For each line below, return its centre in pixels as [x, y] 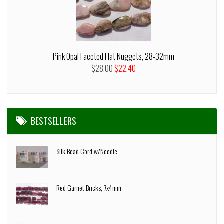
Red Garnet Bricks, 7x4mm [89, 188]
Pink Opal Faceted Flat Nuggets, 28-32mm [113, 57]
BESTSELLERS [54, 121]
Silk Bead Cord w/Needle [87, 151]
